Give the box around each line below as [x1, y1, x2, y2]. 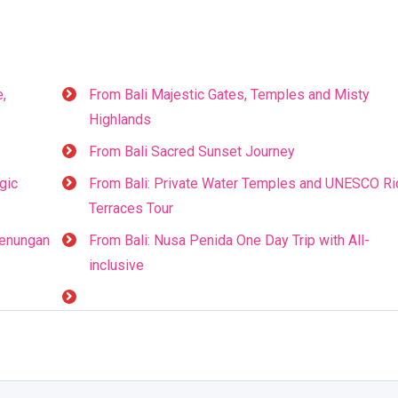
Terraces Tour [88, 200, 173, 217]
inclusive [88, 257, 144, 274]
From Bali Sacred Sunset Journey [88, 143, 295, 160]
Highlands [88, 111, 151, 128]
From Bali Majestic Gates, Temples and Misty [88, 86, 370, 103]
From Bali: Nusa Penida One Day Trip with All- [88, 232, 370, 249]
